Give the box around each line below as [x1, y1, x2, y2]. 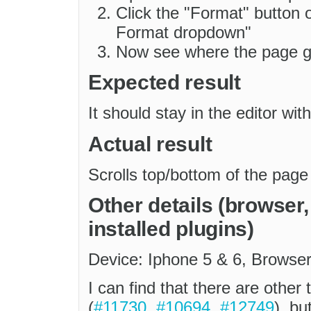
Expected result [88, 71, 241, 94]
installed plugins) [88, 217, 254, 241]
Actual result [88, 132, 212, 155]
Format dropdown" [116, 22, 251, 42]
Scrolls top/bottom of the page [88, 165, 308, 184]
